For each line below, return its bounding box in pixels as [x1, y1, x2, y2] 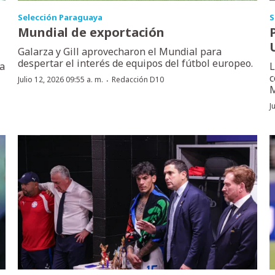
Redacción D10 [112, 74, 165, 85]
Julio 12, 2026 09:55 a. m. [18, 74, 104, 85]
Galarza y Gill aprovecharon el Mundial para [18, 45, 222, 59]
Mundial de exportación [18, 24, 165, 41]
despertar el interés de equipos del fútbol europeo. [18, 56, 254, 71]
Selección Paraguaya [18, 12, 103, 23]
